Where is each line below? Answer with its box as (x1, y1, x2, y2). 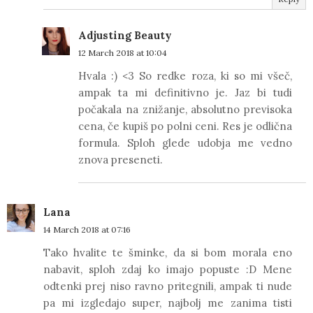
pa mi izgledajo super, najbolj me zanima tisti (43, 296, 292, 310)
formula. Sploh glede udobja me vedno (78, 136, 292, 150)
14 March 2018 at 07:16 (43, 224, 131, 235)
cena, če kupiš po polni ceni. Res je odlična (78, 119, 292, 133)
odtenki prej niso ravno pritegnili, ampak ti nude (43, 279, 292, 293)
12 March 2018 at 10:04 (78, 47, 167, 58)
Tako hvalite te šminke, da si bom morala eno (43, 245, 292, 259)
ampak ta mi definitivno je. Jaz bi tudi (78, 85, 292, 99)
